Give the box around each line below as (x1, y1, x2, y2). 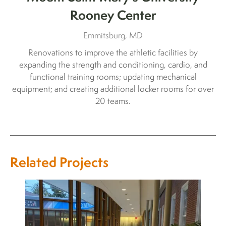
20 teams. (95, 95, 131, 107)
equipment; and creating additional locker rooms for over (12, 83, 214, 95)
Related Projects (10, 153, 108, 172)
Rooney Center (70, 6, 156, 24)
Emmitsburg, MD (83, 30, 143, 41)
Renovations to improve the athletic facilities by (28, 47, 198, 59)
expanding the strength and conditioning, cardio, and (19, 59, 207, 71)
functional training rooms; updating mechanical (29, 71, 197, 83)
